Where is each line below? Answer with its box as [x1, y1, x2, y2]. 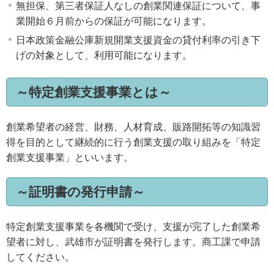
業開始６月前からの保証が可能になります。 [16, 16, 212, 27]
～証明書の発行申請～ [16, 185, 145, 199]
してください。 [6, 252, 75, 263]
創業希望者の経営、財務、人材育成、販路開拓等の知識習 [6, 121, 261, 132]
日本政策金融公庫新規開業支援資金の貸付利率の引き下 [16, 35, 261, 46]
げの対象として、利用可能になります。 [16, 50, 192, 61]
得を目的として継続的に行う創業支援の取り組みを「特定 [6, 136, 261, 147]
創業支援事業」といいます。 [6, 152, 133, 163]
